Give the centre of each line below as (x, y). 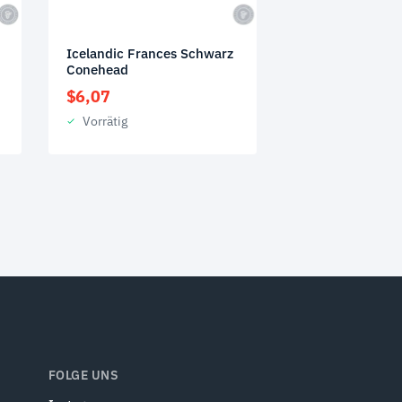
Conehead (97, 69)
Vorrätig (105, 121)
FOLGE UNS (83, 375)
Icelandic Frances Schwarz (149, 53)
